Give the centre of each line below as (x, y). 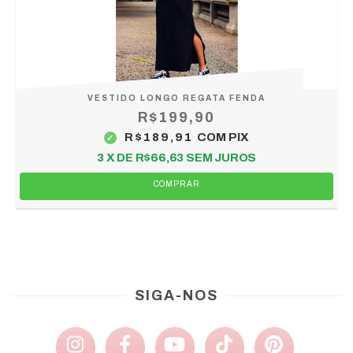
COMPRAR (176, 184)
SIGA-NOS (176, 296)
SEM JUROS (221, 158)
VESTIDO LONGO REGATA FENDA (176, 98)
